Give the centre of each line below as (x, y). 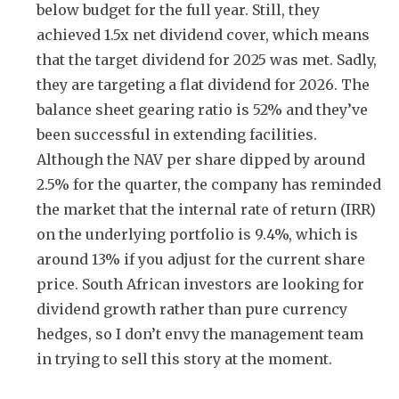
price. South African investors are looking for (200, 284)
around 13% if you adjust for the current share (201, 259)
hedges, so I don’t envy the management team (200, 334)
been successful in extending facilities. (177, 134)
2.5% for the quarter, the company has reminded (209, 184)
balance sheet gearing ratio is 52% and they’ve (202, 109)
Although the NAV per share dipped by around (201, 159)
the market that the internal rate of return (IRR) (206, 209)
